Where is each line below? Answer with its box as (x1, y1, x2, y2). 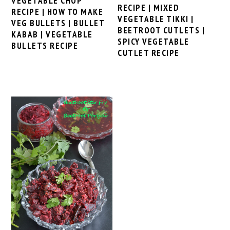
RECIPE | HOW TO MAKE (11, 6, 104, 18)
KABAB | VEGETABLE (11, 29, 93, 41)
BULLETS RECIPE (11, 40, 79, 52)
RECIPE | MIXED (118, 2, 180, 13)
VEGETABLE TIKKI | (118, 13, 194, 25)
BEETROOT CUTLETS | (118, 24, 205, 36)
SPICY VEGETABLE (118, 35, 189, 47)
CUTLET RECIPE (118, 47, 180, 59)
